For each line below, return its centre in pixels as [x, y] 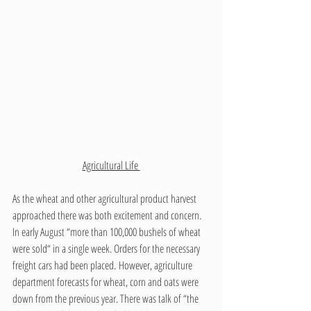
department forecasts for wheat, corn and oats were [107, 282]
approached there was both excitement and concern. [108, 216]
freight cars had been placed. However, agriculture [103, 266]
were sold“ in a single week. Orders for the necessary [107, 249]
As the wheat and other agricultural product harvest [106, 199]
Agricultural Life [111, 166]
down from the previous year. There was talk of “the [107, 299]
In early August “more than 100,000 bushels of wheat [108, 232]
